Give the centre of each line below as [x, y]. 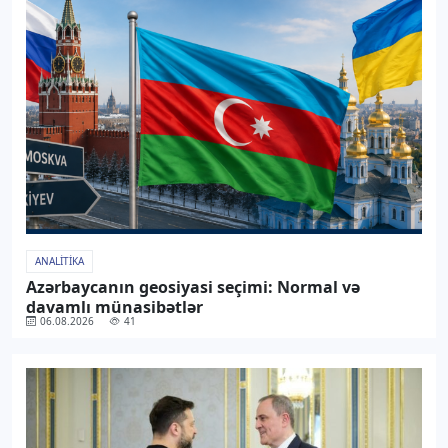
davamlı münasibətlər [114, 306]
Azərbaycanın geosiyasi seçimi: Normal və [192, 286]
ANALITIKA [59, 261]
